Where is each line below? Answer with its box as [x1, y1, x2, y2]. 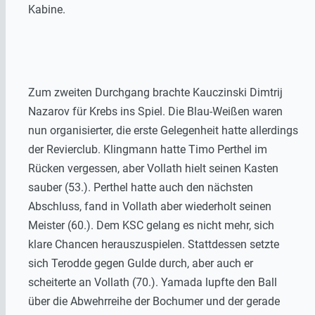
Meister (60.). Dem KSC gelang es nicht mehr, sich [28, 219, 274, 232]
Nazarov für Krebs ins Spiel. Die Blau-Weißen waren [28, 105, 283, 118]
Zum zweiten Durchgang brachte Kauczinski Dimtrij [28, 86, 283, 99]
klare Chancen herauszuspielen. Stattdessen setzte [28, 238, 279, 251]
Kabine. [28, 3, 65, 16]
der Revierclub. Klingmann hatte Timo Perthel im [28, 143, 267, 156]
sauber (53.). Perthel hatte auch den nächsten [28, 181, 253, 194]
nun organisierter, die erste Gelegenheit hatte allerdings [28, 124, 298, 137]
